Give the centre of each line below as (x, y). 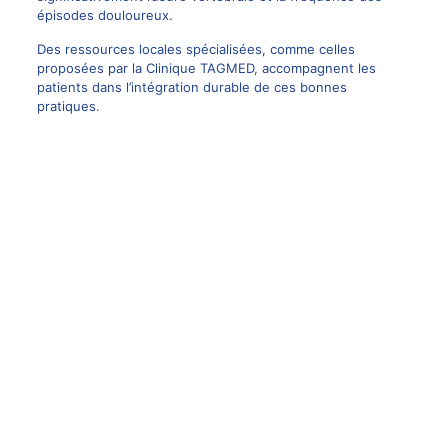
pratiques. (68, 106)
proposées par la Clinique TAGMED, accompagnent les (206, 68)
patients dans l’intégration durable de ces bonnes (191, 87)
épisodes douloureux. (104, 15)
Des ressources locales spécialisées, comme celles (195, 49)
